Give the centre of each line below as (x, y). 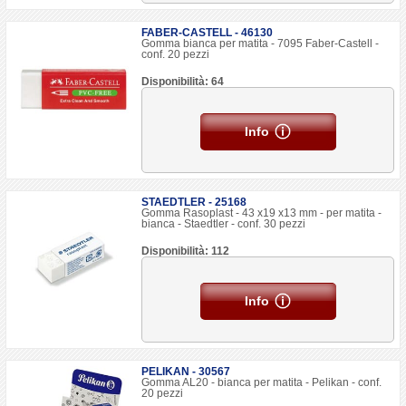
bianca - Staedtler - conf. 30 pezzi (224, 224)
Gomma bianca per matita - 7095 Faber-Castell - (261, 43)
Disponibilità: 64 (183, 82)
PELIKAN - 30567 (186, 372)
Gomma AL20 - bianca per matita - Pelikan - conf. (262, 382)
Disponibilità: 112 (186, 251)
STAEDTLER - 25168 (194, 202)
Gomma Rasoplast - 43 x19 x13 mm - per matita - (262, 213)
